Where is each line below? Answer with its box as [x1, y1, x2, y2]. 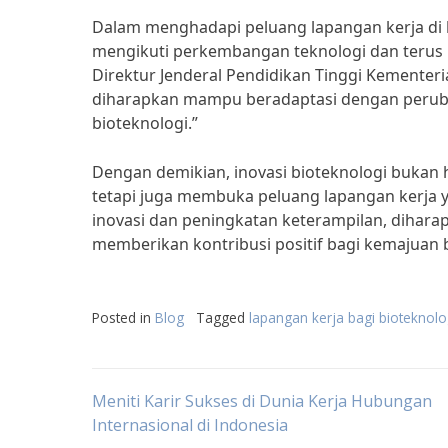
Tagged [196, 308, 249, 327]
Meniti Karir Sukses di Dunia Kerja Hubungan [92, 390, 432, 412]
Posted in [92, 308, 155, 327]
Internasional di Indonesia [92, 414, 288, 436]
